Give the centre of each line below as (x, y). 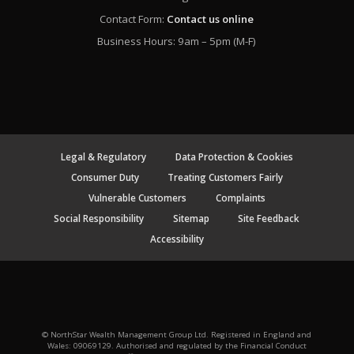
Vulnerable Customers (138, 198)
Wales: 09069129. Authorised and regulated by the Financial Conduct (177, 346)
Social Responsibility (99, 218)
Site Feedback (269, 218)
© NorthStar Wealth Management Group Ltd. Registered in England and (177, 335)
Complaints (240, 198)
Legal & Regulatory (104, 157)
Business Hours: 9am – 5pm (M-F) (177, 41)
